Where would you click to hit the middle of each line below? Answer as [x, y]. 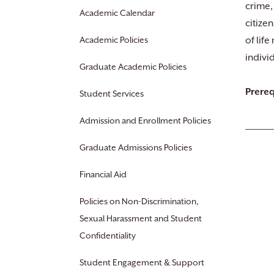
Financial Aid [103, 174]
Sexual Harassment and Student [141, 218]
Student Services [112, 94]
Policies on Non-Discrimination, [139, 201]
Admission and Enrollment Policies [145, 120]
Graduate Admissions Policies [136, 147]
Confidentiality [108, 235]
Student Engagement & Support [142, 262]
